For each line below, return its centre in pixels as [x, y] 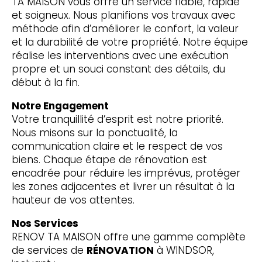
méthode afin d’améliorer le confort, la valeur [125, 28]
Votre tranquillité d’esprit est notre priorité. [117, 119]
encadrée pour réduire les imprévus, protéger [126, 173]
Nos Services [45, 223]
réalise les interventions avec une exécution [120, 55]
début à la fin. [45, 82]
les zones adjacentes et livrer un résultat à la [123, 186]
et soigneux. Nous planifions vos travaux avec [123, 15]
